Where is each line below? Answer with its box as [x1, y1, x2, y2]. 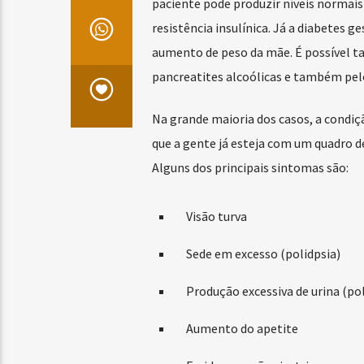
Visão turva [185, 208, 247, 225]
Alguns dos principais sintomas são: [151, 158, 349, 175]
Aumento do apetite [185, 320, 298, 337]
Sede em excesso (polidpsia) [185, 245, 340, 262]
